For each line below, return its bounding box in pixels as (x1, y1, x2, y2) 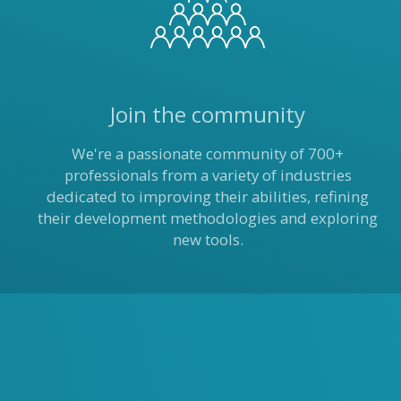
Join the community (110, 99, 305, 129)
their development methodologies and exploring (38, 208, 378, 228)
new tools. (172, 229, 243, 250)
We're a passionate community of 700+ (72, 143, 344, 164)
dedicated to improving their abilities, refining (47, 186, 369, 207)
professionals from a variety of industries (64, 165, 352, 185)
